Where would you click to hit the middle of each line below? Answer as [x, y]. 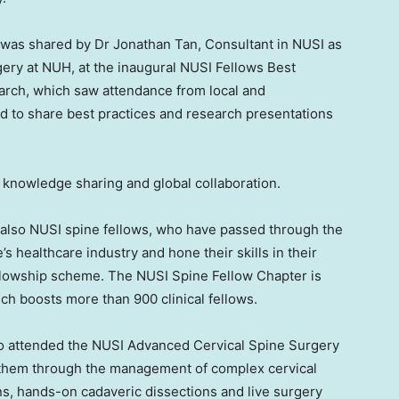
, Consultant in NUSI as [270, 45]
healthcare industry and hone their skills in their [165, 253]
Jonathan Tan [155, 45]
